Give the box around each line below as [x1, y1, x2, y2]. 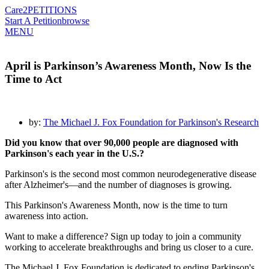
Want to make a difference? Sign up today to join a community [5, 231, 241, 242]
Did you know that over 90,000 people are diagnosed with [5, 138, 238, 148]
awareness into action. [5, 211, 88, 222]
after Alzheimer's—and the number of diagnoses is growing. [5, 180, 232, 190]
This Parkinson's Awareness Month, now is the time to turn [5, 200, 228, 211]
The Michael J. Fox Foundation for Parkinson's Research [43, 117, 259, 128]
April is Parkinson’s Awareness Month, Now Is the [5, 59, 251, 72]
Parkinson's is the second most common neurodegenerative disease [5, 169, 256, 180]
